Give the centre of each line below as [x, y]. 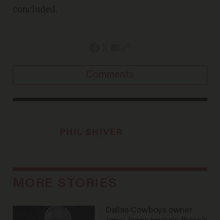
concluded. [35, 10]
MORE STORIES [65, 184]
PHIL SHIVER [91, 133]
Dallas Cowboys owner [149, 210]
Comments [110, 75]
